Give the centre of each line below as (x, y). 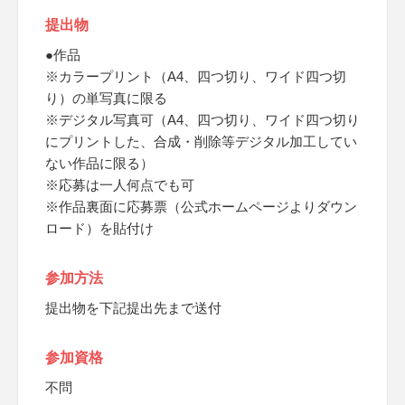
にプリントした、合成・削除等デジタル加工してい (201, 141)
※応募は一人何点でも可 (120, 185)
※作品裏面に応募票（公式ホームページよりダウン (201, 207)
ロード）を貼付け (99, 228)
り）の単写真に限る (106, 98)
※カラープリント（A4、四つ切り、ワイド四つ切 (196, 76)
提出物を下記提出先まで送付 (133, 308)
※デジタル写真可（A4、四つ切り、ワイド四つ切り (202, 120)
